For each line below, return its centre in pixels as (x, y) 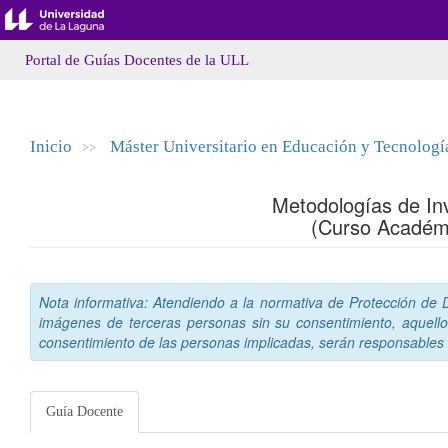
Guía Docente (84, 411)
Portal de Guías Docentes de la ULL (137, 60)
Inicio (51, 146)
